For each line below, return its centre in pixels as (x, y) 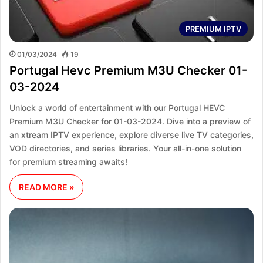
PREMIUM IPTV (213, 28)
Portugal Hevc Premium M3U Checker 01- (128, 70)
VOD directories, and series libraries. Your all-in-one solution (125, 148)
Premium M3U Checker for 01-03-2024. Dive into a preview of (130, 121)
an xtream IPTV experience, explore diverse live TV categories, (131, 134)
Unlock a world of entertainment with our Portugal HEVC (117, 107)
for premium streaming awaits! (68, 161)
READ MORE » (46, 187)
